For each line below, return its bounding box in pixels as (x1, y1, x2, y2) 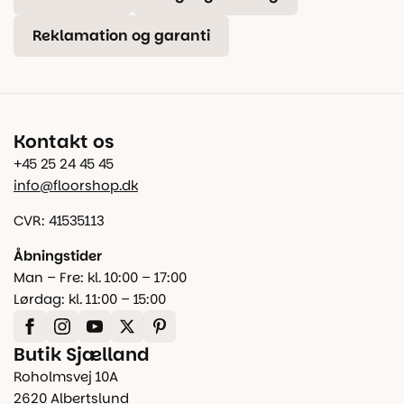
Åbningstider (14, 246, 102, 264)
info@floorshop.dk (14, 176, 138, 194)
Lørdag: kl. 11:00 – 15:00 (14, 289, 166, 308)
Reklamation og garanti (32, 25, 210, 45)
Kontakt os (14, 129, 115, 153)
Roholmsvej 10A (14, 367, 118, 385)
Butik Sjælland (14, 342, 150, 366)
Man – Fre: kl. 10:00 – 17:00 (14, 268, 187, 286)
